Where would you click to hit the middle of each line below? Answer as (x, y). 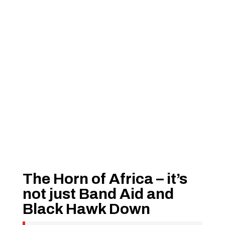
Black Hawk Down (86, 209)
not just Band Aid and (98, 194)
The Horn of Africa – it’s (105, 179)
